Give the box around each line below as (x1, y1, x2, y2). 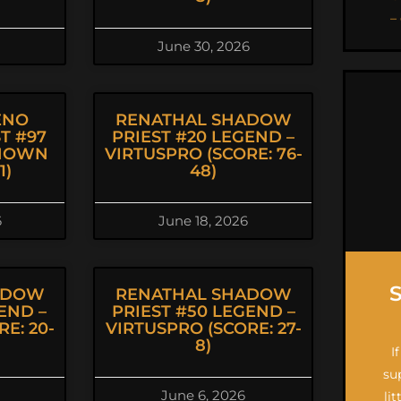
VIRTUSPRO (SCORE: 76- (104, 144, 303, 164)
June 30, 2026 (157, 38, 250, 55)
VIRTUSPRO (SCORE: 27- (105, 319, 302, 338)
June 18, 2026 (158, 212, 248, 229)
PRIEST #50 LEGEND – (111, 302, 295, 321)
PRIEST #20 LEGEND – (112, 127, 294, 147)
